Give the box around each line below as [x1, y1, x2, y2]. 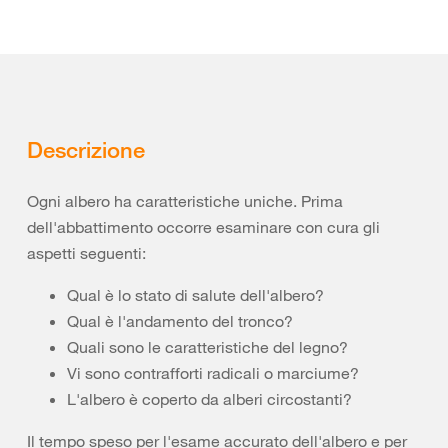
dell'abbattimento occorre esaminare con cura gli [27, 217, 380, 237]
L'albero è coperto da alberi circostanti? [67, 389, 352, 409]
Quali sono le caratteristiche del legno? [67, 337, 348, 357]
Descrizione [27, 135, 145, 163]
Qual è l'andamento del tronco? [67, 311, 293, 331]
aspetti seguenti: [27, 243, 146, 263]
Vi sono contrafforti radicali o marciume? [67, 363, 359, 383]
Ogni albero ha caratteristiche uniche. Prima [27, 191, 343, 211]
